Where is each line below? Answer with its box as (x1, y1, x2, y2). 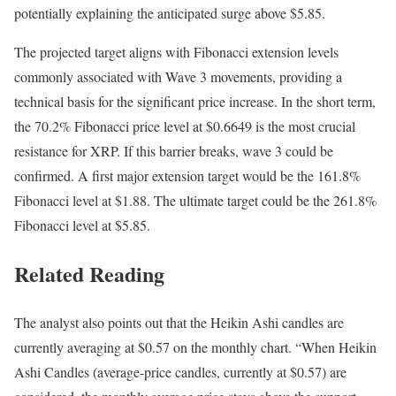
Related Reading (14, 257, 164, 289)
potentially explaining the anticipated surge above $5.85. (14, 3, 325, 22)
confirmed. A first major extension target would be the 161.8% (14, 165, 361, 185)
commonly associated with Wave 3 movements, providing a (14, 66, 342, 86)
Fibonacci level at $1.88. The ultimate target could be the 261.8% (14, 190, 377, 209)
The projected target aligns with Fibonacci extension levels (14, 42, 339, 61)
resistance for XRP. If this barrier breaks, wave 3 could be (14, 141, 333, 160)
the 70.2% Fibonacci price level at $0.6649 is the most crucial (14, 116, 355, 135)
